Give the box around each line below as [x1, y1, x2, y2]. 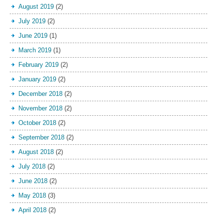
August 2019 [18, 2, 54, 10]
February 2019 [18, 61, 59, 68]
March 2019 [18, 46, 51, 54]
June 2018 [18, 177, 47, 185]
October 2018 [18, 119, 56, 126]
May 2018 [18, 191, 46, 199]
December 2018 [18, 90, 62, 97]
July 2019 [18, 17, 46, 25]
